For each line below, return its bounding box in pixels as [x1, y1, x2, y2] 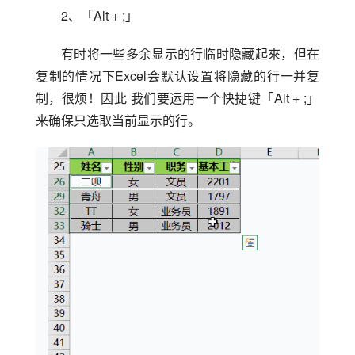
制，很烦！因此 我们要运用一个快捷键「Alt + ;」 [36, 89, 319, 108]
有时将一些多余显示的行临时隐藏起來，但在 [61, 44, 319, 63]
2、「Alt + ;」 [61, 6, 138, 25]
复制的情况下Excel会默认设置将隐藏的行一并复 [36, 67, 319, 86]
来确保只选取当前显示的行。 [36, 111, 200, 130]
